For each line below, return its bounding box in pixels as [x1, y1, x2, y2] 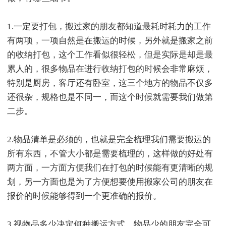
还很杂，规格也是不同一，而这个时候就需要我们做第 [7, 92, 213, 102]
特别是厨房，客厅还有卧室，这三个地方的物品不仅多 [7, 78, 213, 88]
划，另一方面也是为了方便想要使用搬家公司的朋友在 [7, 177, 213, 187]
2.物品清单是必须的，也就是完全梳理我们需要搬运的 [7, 135, 211, 144]
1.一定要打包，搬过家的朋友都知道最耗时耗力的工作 [7, 22, 211, 31]
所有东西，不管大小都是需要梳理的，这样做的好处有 [7, 149, 213, 158]
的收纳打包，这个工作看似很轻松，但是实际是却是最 [7, 50, 213, 60]
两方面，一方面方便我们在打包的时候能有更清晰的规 [7, 163, 213, 173]
